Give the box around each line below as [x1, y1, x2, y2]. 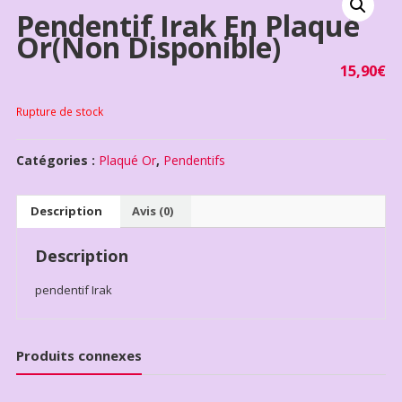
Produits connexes [15, 345, 142, 364]
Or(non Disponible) [15, 27, 281, 66]
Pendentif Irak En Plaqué [15, 5, 360, 45]
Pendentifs [162, 151, 225, 169]
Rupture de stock [15, 103, 103, 119]
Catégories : [15, 151, 99, 169]
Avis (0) [131, 203, 173, 220]
